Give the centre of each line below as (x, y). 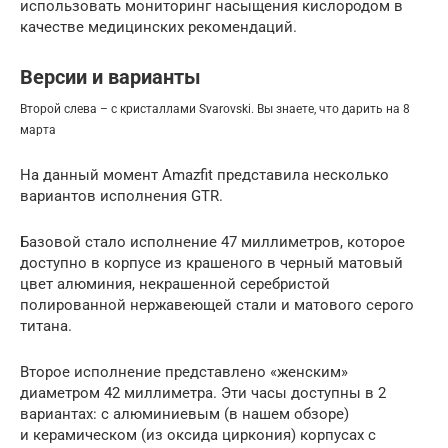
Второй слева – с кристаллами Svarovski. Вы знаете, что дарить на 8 (215, 108)
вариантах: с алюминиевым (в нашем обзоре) (184, 413)
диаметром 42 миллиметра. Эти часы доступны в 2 (203, 392)
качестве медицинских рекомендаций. (158, 26)
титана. (46, 325)
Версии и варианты (110, 77)
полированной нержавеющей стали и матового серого (217, 304)
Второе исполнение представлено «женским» (184, 371)
